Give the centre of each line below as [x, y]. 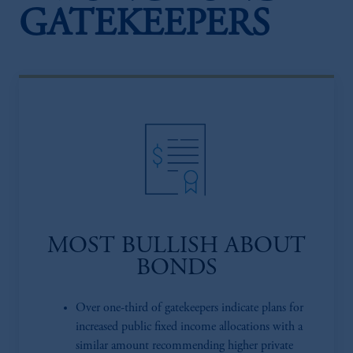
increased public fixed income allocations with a [189, 327]
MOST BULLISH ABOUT [176, 247]
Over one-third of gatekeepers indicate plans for [190, 308]
